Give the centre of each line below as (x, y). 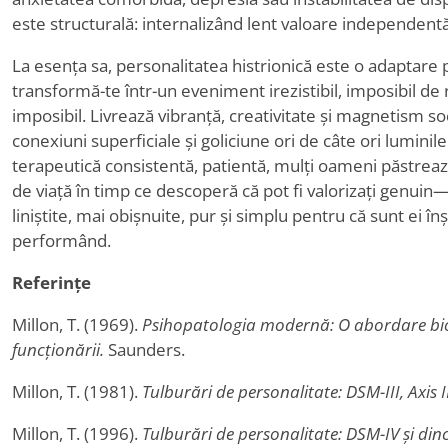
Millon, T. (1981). (77, 391)
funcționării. (58, 349)
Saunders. (144, 349)
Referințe (51, 282)
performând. (61, 240)
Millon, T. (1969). (77, 324)
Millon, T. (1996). (77, 433)
